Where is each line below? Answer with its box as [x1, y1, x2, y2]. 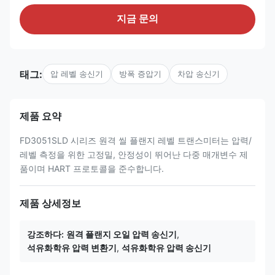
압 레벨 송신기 [50, 69, 103, 79]
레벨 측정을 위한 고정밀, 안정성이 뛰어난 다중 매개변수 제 [20, 149, 248, 160]
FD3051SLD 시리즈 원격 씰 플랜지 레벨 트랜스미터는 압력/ [20, 135, 252, 145]
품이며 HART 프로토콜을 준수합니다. [20, 163, 164, 174]
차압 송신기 [177, 69, 220, 79]
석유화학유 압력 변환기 [27, 242, 117, 253]
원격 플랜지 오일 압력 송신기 [66, 229, 177, 239]
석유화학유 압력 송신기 [122, 242, 211, 253]
